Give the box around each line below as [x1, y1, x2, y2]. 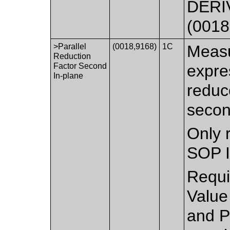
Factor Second [53, 61, 107, 70]
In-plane [53, 71, 84, 80]
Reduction [53, 51, 91, 61]
